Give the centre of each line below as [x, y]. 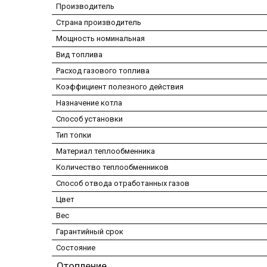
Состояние [76, 247]
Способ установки [89, 119]
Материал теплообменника [105, 151]
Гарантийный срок [90, 231]
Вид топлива [79, 54]
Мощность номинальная [100, 38]
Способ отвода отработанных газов [123, 183]
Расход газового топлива [103, 70]
